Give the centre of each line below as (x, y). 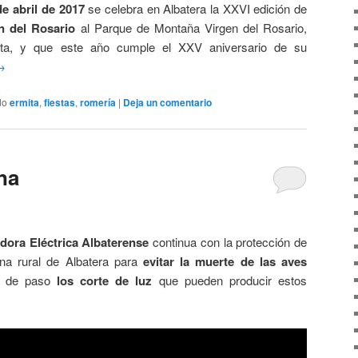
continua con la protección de (228, 242)
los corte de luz (105, 280)
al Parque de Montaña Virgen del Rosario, (194, 27)
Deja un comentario (167, 103)
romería (98, 103)
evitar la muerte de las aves (222, 261)
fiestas (60, 103)
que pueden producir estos (230, 280)
